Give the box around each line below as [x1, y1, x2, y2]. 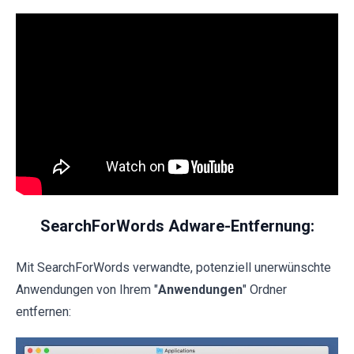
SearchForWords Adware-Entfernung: [40, 216, 314, 235]
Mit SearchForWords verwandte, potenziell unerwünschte [16, 259, 331, 275]
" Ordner [243, 281, 287, 297]
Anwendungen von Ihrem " [16, 281, 158, 297]
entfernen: [16, 303, 71, 319]
